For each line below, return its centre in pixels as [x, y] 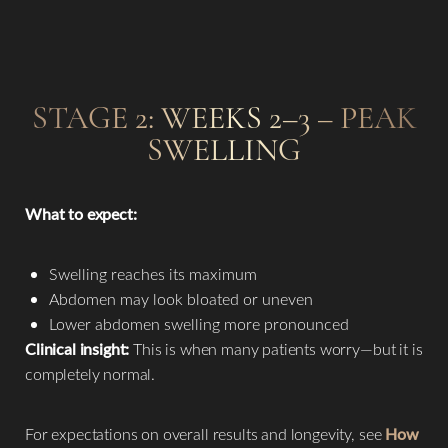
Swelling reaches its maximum [153, 273]
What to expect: [81, 213]
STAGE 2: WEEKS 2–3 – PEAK [224, 117]
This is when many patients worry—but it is [276, 348]
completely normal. [90, 373]
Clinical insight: [77, 348]
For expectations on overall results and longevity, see [203, 433]
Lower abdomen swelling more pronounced [199, 323]
